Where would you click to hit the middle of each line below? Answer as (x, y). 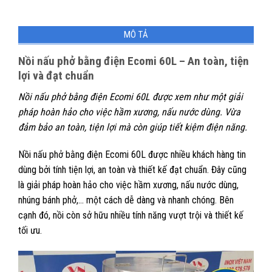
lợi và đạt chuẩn (57, 75)
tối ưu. (31, 231)
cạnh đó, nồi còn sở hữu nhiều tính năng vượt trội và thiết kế (131, 216)
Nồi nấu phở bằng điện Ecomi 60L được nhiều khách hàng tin (132, 155)
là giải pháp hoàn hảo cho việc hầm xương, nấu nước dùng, (128, 185)
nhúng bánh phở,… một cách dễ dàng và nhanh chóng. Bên (126, 200)
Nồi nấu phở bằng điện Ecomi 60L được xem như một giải (131, 97)
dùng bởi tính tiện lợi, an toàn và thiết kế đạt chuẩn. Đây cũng (132, 170)
